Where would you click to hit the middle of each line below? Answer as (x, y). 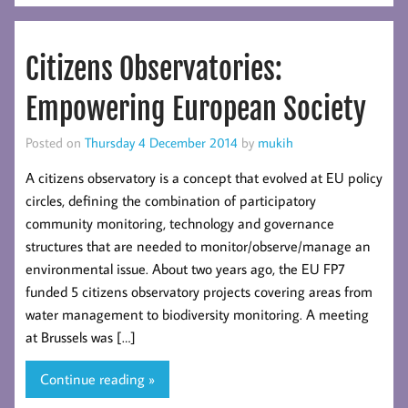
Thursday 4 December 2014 (161, 143)
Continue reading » (97, 379)
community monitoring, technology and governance (180, 223)
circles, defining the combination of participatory (171, 200)
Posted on (55, 143)
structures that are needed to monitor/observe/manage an (198, 245)
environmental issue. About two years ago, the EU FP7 (185, 268)
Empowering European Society (196, 110)
